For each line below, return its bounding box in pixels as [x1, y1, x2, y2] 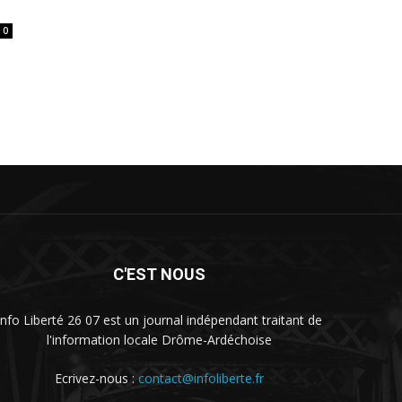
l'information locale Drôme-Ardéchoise [47, 331, 272, 349]
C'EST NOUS [113, 265, 205, 284]
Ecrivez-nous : [55, 370, 138, 388]
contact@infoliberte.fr [138, 370, 264, 388]
